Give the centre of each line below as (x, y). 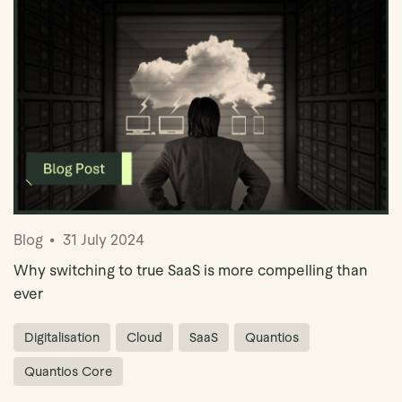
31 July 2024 (104, 240)
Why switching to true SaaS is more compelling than (191, 270)
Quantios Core (68, 371)
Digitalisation (62, 337)
